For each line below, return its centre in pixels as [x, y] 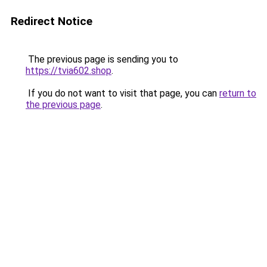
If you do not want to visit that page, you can [122, 93]
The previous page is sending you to [102, 59]
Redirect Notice [52, 21]
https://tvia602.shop [69, 71]
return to [238, 93]
